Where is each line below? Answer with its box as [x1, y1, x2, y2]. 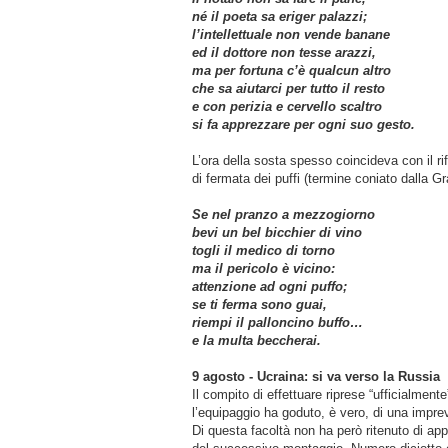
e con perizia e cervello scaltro [192, 98, 382, 114]
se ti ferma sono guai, [192, 296, 327, 312]
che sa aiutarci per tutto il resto [192, 80, 385, 96]
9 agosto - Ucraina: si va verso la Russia [192, 368, 440, 384]
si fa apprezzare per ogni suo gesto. [192, 116, 415, 132]
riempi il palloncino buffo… [192, 314, 363, 330]
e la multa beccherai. [192, 332, 329, 348]
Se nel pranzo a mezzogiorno [192, 206, 375, 222]
